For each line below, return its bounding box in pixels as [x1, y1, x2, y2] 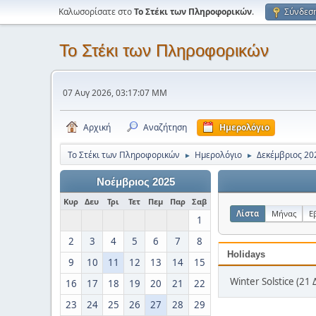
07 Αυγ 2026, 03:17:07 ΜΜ [63, 86, 167, 99]
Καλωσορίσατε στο [59, 6, 134, 18]
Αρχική [83, 121, 111, 133]
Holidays [227, 249, 265, 260]
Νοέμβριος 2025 [96, 176, 175, 188]
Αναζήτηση [143, 121, 187, 133]
